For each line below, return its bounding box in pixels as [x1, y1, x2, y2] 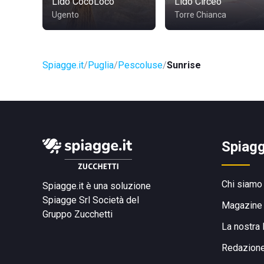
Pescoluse [118, 60, 163, 71]
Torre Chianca [174, 10, 226, 19]
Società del [93, 194, 139, 206]
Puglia [88, 60, 114, 71]
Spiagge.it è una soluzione [42, 180, 151, 192]
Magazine [222, 200, 262, 211]
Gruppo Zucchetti [42, 209, 113, 220]
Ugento [52, 10, 79, 19]
